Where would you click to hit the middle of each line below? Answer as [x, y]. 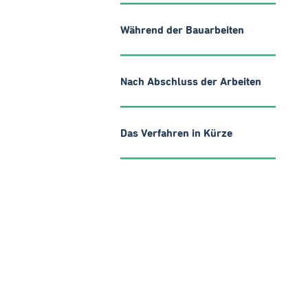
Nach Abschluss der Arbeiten [191, 82]
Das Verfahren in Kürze [176, 133]
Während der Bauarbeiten [182, 30]
